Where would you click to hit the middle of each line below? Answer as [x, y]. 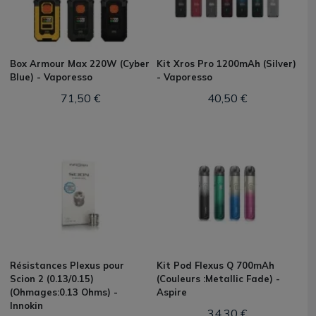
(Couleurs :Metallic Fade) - [218, 279]
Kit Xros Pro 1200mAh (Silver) [226, 63]
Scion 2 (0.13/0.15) [52, 279]
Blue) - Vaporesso [51, 77]
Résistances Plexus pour [67, 265]
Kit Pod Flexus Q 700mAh [215, 265]
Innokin [26, 305]
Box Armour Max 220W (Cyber [80, 63]
